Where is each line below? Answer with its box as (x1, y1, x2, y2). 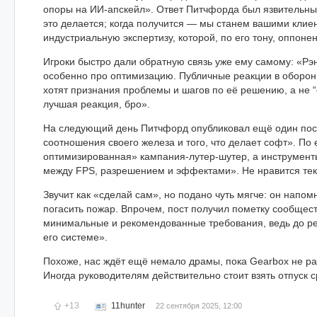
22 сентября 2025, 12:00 (156, 301, 242, 310)
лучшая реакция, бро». (43, 98, 150, 110)
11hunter (111, 300, 145, 311)
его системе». (43, 231, 108, 243)
